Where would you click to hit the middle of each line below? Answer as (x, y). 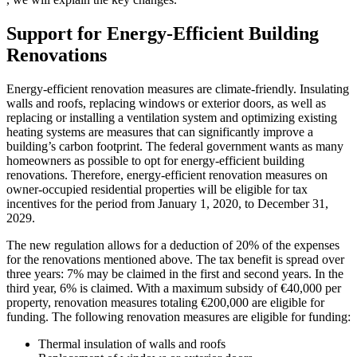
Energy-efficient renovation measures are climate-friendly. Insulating (178, 88)
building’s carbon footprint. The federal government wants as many (175, 146)
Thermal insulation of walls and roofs (132, 343)
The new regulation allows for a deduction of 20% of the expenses (173, 245)
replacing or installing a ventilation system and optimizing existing (172, 117)
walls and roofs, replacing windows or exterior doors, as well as (166, 103)
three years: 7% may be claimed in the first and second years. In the (175, 273)
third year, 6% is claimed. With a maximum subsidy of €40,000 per (174, 288)
